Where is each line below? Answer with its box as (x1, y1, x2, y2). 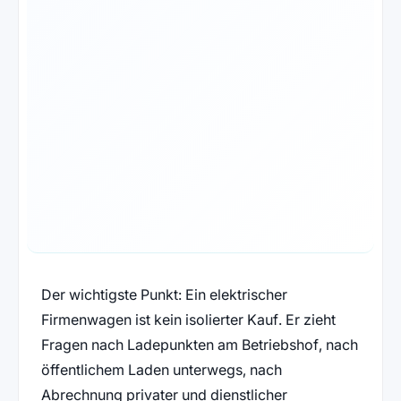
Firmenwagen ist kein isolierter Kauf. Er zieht (40, 311, 336, 329)
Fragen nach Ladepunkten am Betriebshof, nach (40, 336, 358, 354)
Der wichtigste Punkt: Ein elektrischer (40, 286, 287, 304)
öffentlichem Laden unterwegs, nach (40, 361, 282, 380)
